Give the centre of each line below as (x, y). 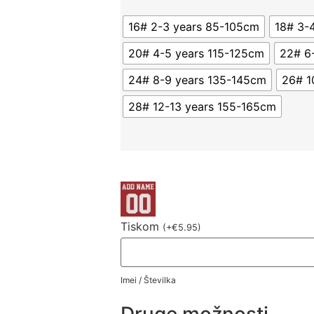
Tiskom (142, 227)
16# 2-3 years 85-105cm (194, 27)
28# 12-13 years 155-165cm (203, 107)
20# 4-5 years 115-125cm (197, 54)
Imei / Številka (149, 280)
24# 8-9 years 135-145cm (198, 80)
